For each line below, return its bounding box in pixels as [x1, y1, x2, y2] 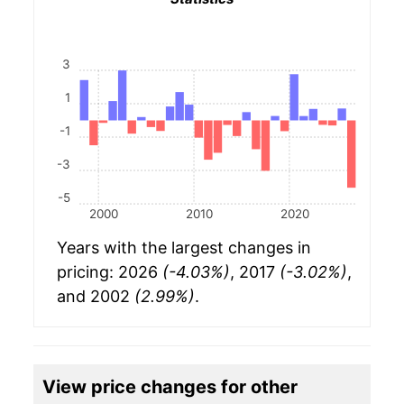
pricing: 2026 [57, 262, 162, 282]
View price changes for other [42, 376, 298, 399]
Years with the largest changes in [57, 238, 311, 258]
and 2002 [57, 287, 134, 307]
